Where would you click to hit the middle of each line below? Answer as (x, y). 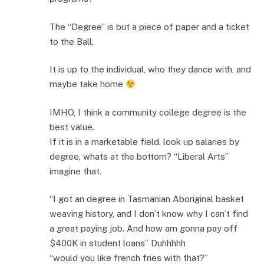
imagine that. (75, 171)
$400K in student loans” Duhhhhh (118, 243)
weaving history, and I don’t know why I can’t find (149, 214)
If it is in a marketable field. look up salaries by (144, 141)
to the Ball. (72, 41)
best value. (72, 127)
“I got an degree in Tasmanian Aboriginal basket (147, 199)
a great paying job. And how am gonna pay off (143, 229)
